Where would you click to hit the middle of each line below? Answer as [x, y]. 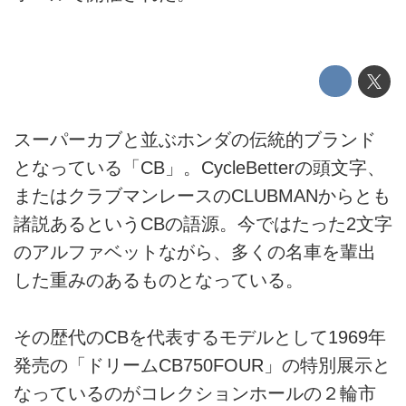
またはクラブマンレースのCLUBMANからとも [202, 196]
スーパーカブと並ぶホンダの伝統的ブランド [195, 140]
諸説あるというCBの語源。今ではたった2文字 [203, 224]
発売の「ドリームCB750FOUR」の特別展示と [202, 365]
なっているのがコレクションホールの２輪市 [195, 393]
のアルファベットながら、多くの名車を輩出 [195, 252]
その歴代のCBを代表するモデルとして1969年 [200, 337]
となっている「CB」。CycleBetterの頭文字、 [199, 168]
